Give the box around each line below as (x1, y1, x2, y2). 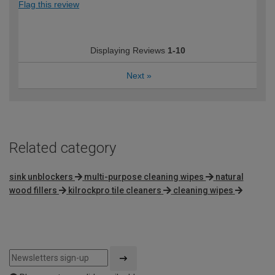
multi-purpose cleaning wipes (84, 172, 204, 182)
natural (215, 172, 244, 182)
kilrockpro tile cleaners (68, 185, 162, 196)
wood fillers (9, 185, 57, 196)
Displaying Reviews (90, 45, 168, 56)
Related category (9, 139, 116, 157)
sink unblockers (9, 172, 73, 182)
